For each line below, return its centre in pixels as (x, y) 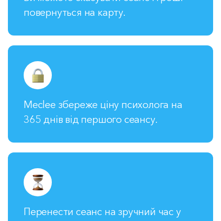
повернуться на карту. (75, 12)
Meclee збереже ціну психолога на (103, 105)
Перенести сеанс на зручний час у (102, 212)
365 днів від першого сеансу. (91, 119)
